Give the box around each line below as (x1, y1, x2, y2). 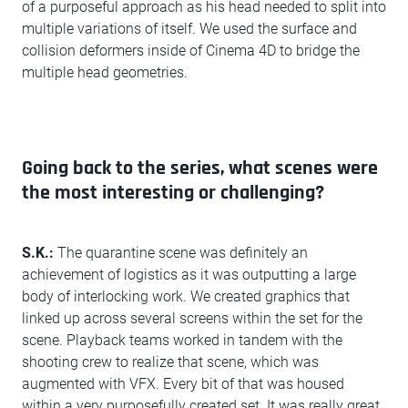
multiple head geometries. (22, 64, 188, 82)
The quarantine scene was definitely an (54, 244, 308, 262)
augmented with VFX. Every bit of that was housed (22, 375, 344, 393)
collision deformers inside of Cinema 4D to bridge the (22, 42, 360, 60)
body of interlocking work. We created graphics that (22, 288, 350, 306)
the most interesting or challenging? (22, 180, 324, 207)
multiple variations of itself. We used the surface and (22, 20, 357, 38)
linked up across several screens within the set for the (22, 310, 362, 328)
